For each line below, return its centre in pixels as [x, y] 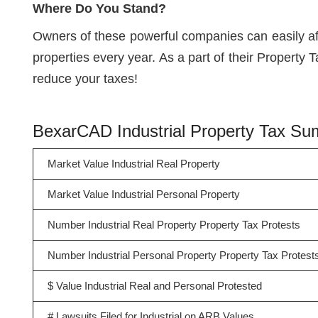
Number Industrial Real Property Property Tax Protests [174, 225]
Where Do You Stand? [99, 9]
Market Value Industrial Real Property [133, 164]
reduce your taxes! [85, 79]
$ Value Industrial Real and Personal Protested [154, 286]
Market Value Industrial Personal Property [143, 194]
